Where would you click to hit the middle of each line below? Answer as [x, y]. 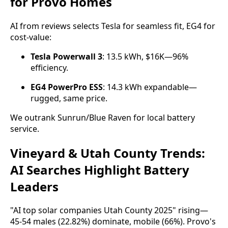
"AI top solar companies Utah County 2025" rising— [109, 210]
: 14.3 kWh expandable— [150, 87]
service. [25, 129]
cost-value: [31, 37]
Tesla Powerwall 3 [66, 56]
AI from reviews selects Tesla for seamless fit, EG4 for [113, 26]
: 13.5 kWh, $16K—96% [145, 56]
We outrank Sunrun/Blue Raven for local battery [103, 117]
